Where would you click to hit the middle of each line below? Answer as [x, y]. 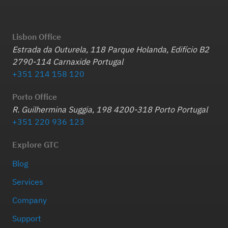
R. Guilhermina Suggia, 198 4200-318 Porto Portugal [110, 109]
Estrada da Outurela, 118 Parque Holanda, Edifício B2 [111, 49]
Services [28, 182]
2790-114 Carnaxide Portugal [68, 62]
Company [30, 200]
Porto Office [35, 97]
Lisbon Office [37, 37]
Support [27, 218]
